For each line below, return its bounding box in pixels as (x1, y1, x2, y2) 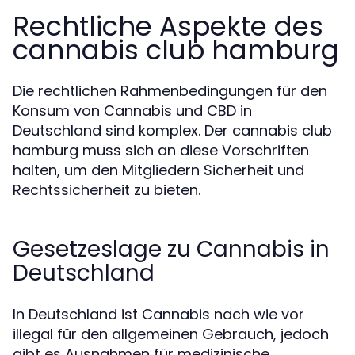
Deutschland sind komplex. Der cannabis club (13, 120, 332, 140)
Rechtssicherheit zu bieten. (13, 180, 200, 200)
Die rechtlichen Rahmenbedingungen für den (13, 81, 327, 101)
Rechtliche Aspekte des (13, 7, 323, 45)
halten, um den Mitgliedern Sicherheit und (13, 160, 304, 180)
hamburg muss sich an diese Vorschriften (13, 140, 309, 160)
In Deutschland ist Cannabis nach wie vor (13, 304, 304, 324)
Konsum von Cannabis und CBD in (13, 101, 252, 120)
